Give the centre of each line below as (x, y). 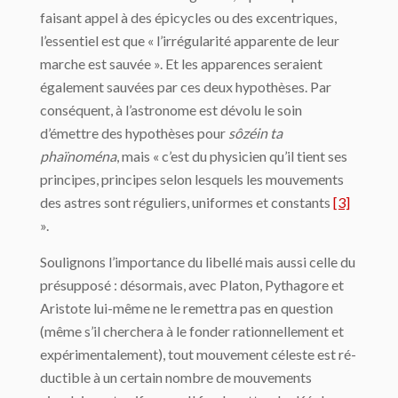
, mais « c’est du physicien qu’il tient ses (232, 156)
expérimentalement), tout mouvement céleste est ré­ (198, 354)
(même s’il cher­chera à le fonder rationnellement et (192, 331)
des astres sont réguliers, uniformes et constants (187, 203)
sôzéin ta (255, 133)
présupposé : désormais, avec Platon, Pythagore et (192, 285)
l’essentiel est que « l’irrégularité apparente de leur (190, 41)
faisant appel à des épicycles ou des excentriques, (188, 18)
